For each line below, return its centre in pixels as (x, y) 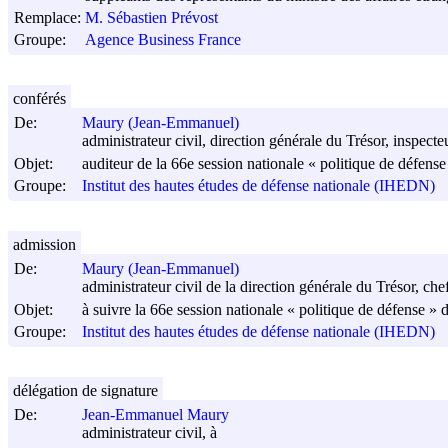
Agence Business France (163, 40)
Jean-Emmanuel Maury (155, 415)
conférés (39, 98)
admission (44, 244)
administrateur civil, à (149, 433)
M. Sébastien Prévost (151, 18)
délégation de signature (85, 390)
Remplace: (47, 17)
